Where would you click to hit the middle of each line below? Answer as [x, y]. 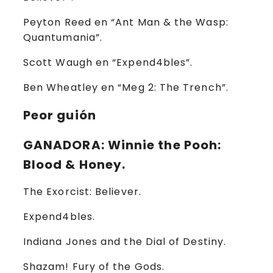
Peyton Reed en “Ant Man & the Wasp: [126, 23]
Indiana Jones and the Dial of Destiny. [125, 242]
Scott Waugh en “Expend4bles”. [108, 63]
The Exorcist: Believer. [82, 192]
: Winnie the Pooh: [161, 145]
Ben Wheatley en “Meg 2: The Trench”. [126, 88]
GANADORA [62, 145]
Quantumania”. [63, 38]
